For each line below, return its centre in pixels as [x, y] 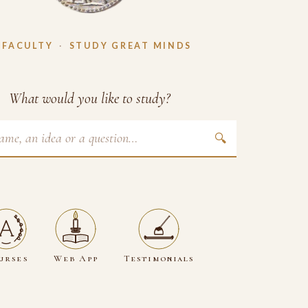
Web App [76, 258]
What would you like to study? [89, 98]
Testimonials [159, 258]
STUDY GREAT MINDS [131, 46]
